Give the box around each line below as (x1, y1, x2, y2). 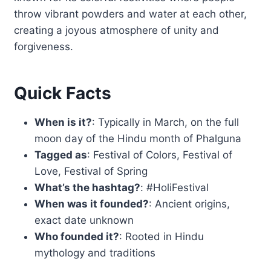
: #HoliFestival (140, 181, 209, 194)
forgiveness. (14, 40, 74, 53)
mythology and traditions (34, 246, 156, 259)
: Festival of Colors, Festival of (87, 148, 233, 161)
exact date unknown (34, 214, 134, 226)
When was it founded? (34, 197, 149, 210)
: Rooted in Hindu (119, 230, 204, 243)
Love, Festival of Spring (34, 165, 148, 177)
